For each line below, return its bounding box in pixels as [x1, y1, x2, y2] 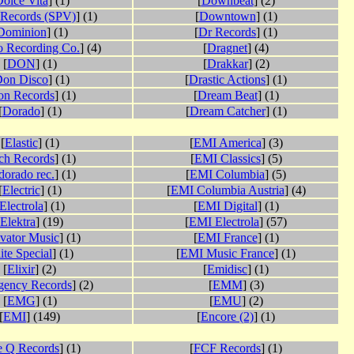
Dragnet [207, 41, 247, 55]
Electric [2, 183, 40, 198]
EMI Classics [194, 152, 261, 166]
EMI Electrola [189, 215, 259, 229]
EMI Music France [180, 247, 274, 261]
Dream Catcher [189, 104, 265, 119]
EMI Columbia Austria [170, 183, 284, 198]
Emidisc [207, 262, 247, 277]
